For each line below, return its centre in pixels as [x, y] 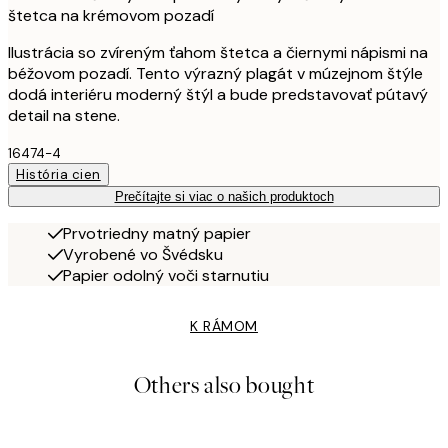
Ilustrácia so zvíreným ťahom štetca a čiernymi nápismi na [218, 52]
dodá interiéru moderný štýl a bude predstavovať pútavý [218, 94]
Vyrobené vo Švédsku [143, 254]
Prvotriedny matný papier [157, 233]
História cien [58, 174]
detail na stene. [64, 115]
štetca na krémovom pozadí [111, 15]
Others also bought [224, 385]
